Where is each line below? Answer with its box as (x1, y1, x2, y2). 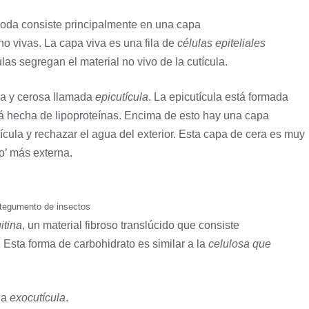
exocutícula (10, 292, 66, 304)
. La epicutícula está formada (148, 91, 288, 103)
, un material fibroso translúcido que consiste (22, 219, 239, 232)
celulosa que (208, 238, 271, 250)
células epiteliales (177, 37, 266, 50)
